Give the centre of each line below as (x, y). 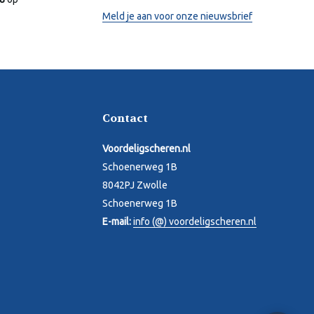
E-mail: (118, 221)
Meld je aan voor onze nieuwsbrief (177, 16)
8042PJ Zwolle (135, 185)
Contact (125, 118)
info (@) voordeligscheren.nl (195, 221)
